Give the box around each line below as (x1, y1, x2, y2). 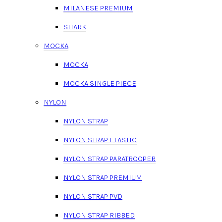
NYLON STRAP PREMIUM (63, 172, 142, 182)
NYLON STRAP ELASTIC (63, 135, 137, 144)
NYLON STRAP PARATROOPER (63, 154, 156, 163)
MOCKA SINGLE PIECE (63, 78, 136, 88)
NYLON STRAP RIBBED (63, 210, 135, 220)
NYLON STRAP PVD (63, 191, 122, 201)
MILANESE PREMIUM (63, 3, 133, 12)
